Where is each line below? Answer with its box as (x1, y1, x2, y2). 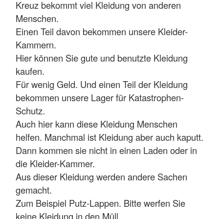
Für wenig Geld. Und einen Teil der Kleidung (16, 78, 188, 90)
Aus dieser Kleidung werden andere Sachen (16, 170, 187, 183)
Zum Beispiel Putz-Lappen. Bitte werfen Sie (16, 197, 185, 209)
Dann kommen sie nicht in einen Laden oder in (16, 144, 197, 156)
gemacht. (16, 183, 52, 196)
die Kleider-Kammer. (16, 157, 95, 170)
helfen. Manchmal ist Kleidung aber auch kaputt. (16, 131, 203, 143)
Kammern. (16, 38, 56, 51)
